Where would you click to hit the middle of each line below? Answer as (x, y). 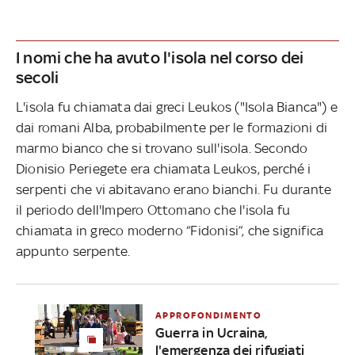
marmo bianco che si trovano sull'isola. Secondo (162, 148)
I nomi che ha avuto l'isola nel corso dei (160, 57)
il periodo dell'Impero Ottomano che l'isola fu (153, 210)
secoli (38, 77)
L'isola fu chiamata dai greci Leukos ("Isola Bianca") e (177, 107)
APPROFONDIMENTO (208, 315)
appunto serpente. (73, 251)
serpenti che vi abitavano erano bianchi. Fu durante (174, 189)
